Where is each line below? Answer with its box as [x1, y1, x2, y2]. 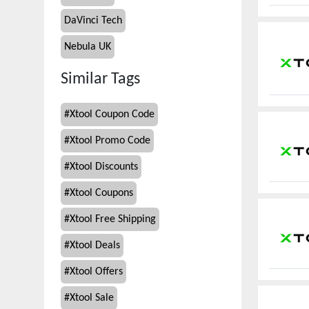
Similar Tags [61, 71, 140, 88]
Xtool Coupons [70, 188, 133, 199]
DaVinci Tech [64, 15, 122, 26]
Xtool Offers [70, 266, 123, 277]
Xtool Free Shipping [70, 214, 156, 225]
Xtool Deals [70, 240, 120, 251]
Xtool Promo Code [70, 135, 150, 146]
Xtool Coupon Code [70, 109, 154, 120]
